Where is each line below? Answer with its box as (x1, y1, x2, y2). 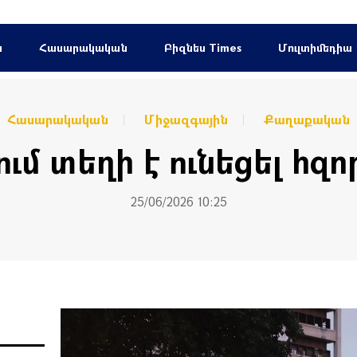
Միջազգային (144, 111, 228, 127)
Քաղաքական (264, 111, 350, 127)
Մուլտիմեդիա (277, 40, 352, 55)
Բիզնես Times (163, 40, 241, 55)
